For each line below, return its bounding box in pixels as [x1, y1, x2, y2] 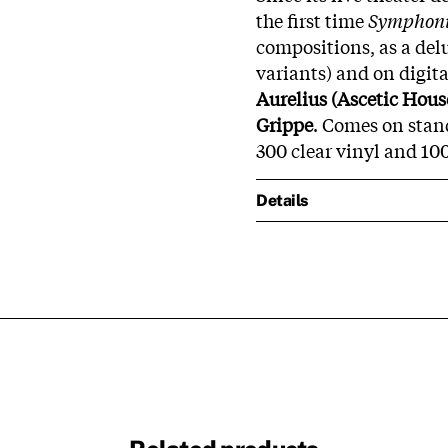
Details [256, 191, 308, 210]
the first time [256, 6, 368, 33]
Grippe [256, 110, 313, 137]
